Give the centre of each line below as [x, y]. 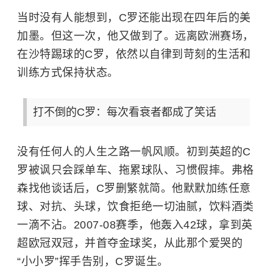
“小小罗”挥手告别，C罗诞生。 [93, 262]
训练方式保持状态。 [68, 73]
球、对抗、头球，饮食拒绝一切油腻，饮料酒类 [136, 207]
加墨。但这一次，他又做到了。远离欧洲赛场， [136, 36]
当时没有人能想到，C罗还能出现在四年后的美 [134, 18]
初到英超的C [218, 152]
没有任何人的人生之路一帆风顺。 [102, 152]
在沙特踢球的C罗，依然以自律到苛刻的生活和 [134, 55]
